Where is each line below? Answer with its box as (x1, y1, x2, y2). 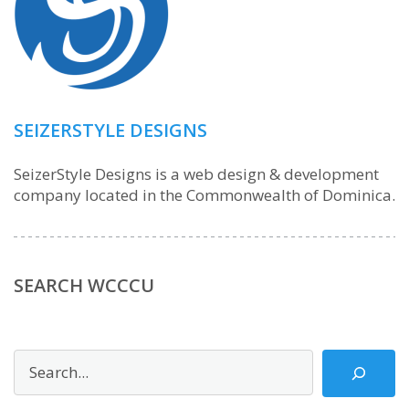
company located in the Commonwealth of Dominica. (14, 184, 395, 205)
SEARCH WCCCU (14, 272, 154, 298)
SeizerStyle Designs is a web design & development (14, 163, 379, 184)
